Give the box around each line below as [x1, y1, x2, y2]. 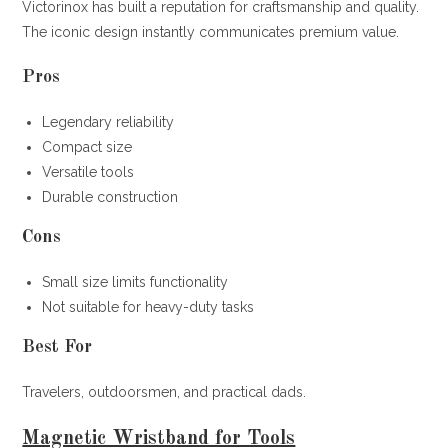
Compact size [42, 138, 133, 155]
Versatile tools [42, 163, 135, 180]
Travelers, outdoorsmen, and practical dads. [22, 383, 307, 400]
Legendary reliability [42, 113, 175, 130]
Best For [22, 337, 93, 356]
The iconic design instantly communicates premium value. [22, 23, 400, 40]
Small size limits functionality [42, 273, 229, 290]
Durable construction [42, 188, 179, 205]
